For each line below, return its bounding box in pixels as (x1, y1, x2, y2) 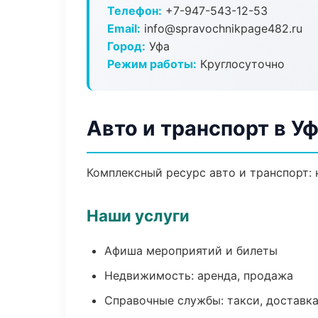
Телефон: (107, 4, 162, 18)
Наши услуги (87, 206, 190, 225)
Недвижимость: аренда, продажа (104, 268, 293, 283)
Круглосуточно (197, 57, 285, 71)
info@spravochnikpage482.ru (141, 21, 302, 35)
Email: (107, 21, 141, 35)
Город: (107, 39, 146, 53)
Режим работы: (107, 57, 197, 71)
